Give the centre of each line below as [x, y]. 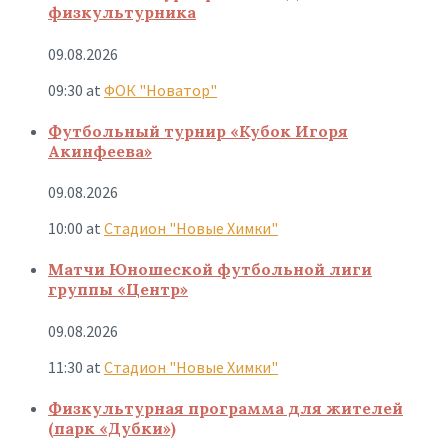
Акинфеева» [100, 150]
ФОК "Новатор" [160, 89]
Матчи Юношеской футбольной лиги [210, 269]
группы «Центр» [118, 289]
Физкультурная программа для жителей [225, 407]
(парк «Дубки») [112, 427]
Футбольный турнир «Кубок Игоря [198, 130]
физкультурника [122, 12]
